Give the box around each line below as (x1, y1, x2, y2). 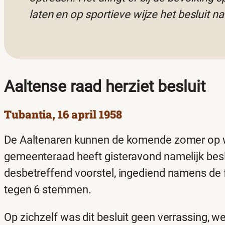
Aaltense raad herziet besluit (4, 76, 206, 96)
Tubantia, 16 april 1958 (4, 107, 122, 122)
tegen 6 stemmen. (4, 183, 91, 196)
